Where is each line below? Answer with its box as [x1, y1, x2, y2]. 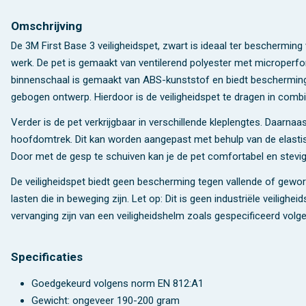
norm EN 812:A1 [131, 277, 204, 290]
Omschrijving [11, 18, 82, 33]
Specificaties [11, 250, 83, 264]
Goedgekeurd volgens [31, 277, 128, 290]
